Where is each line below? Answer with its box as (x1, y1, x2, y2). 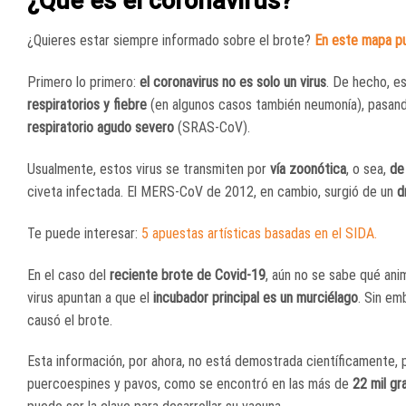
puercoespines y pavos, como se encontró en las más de (27, 375, 353, 393)
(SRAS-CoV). (174, 119, 254, 137)
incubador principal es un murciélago (153, 288, 358, 306)
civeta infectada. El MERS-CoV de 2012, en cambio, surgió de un (27, 182, 397, 200)
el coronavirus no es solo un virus (140, 73, 326, 92)
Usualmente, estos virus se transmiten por (27, 159, 270, 178)
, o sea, (346, 159, 390, 178)
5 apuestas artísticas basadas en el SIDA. (141, 224, 377, 242)
